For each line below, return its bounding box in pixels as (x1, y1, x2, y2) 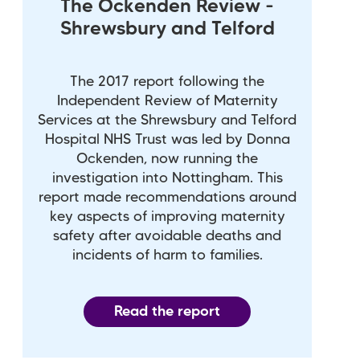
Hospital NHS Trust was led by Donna (44, 133, 290, 146)
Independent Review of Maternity (56, 94, 278, 108)
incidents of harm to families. (72, 248, 263, 262)
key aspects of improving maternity (49, 210, 285, 223)
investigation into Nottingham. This (51, 171, 283, 185)
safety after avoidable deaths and (53, 229, 281, 243)
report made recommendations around (38, 190, 297, 204)
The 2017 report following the (70, 75, 264, 88)
